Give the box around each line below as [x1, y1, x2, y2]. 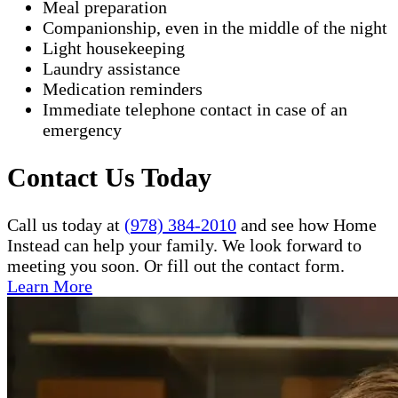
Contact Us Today [7, 163, 211, 193]
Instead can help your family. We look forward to [7, 235, 362, 256]
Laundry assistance [43, 59, 180, 79]
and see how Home [236, 215, 377, 235]
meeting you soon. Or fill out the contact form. [7, 256, 345, 276]
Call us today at [7, 215, 124, 235]
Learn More [7, 276, 92, 297]
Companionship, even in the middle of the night [43, 18, 387, 38]
